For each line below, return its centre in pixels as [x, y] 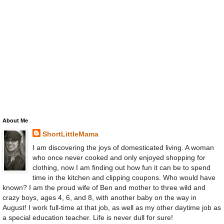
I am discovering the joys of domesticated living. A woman [123, 147]
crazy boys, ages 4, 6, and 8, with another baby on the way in [99, 197]
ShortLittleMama [70, 134]
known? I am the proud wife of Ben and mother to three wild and [104, 187]
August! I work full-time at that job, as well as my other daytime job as [112, 207]
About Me [15, 120]
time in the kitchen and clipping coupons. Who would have [124, 177]
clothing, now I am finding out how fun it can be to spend [121, 167]
